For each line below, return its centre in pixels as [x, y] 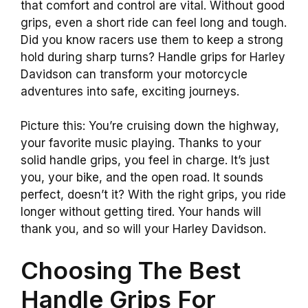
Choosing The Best [131, 270]
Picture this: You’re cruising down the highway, [150, 126]
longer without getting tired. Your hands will [141, 212]
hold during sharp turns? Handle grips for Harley [153, 57]
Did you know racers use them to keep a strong [152, 40]
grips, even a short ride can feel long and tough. [154, 22]
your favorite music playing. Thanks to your [141, 143]
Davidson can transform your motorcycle [134, 74]
